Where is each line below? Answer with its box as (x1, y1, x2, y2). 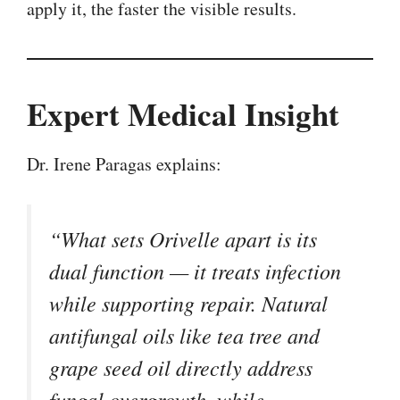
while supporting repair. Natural (49, 287, 328, 317)
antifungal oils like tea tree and (49, 320, 320, 349)
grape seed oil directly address (49, 352, 312, 381)
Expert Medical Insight (27, 90, 339, 137)
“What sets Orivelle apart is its (49, 223, 317, 253)
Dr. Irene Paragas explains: (27, 151, 221, 176)
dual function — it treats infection (49, 255, 341, 285)
